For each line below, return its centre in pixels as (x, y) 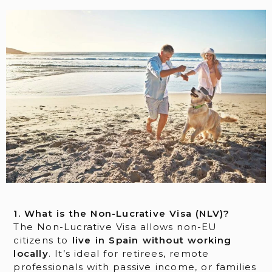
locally (31, 254)
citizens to (43, 240)
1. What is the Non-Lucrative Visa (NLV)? (122, 214)
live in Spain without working (152, 240)
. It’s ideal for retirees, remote (129, 254)
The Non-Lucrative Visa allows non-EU (115, 227)
